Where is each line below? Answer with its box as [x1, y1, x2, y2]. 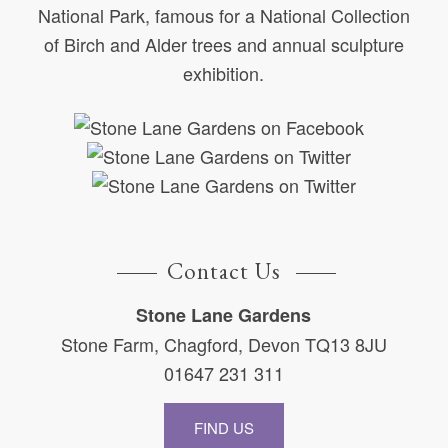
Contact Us [166, 256, 281, 287]
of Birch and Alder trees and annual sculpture [43, 30, 404, 57]
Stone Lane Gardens [136, 301, 312, 328]
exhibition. [183, 59, 265, 86]
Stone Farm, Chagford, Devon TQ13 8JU [60, 330, 387, 357]
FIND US [193, 416, 254, 438]
